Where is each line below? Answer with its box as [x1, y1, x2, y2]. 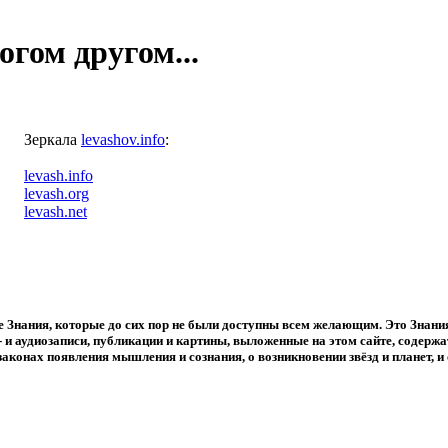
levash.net [24, 203, 87, 220]
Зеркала [24, 131, 81, 148]
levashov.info [81, 131, 165, 148]
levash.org [24, 185, 89, 202]
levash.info [24, 167, 93, 184]
